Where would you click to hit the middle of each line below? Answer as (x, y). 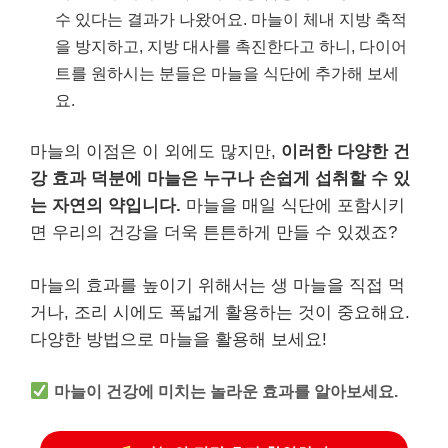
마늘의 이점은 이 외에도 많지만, (155, 152)
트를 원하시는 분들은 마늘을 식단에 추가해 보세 (227, 72)
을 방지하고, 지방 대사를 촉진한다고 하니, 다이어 (231, 45)
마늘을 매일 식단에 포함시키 (293, 206)
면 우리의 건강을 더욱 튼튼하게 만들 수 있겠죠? (213, 233)
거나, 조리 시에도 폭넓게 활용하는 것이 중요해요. (220, 312)
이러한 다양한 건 (345, 152)
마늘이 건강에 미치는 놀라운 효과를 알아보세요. (226, 391)
